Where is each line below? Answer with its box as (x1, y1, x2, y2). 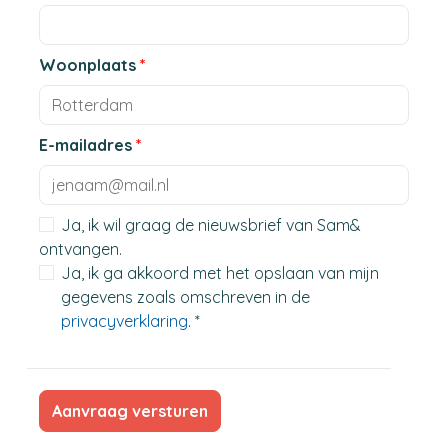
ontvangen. (39, 239, 122, 259)
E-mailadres (39, 135, 136, 155)
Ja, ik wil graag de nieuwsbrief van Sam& (61, 215, 361, 235)
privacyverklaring (61, 311, 188, 331)
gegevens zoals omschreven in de (61, 287, 314, 307)
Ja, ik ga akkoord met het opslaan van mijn (61, 263, 379, 283)
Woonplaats (39, 55, 140, 75)
